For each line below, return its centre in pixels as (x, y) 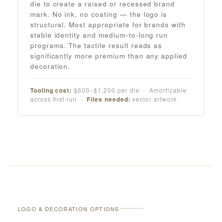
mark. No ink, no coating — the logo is (99, 14)
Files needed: (109, 99)
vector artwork (154, 99)
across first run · (58, 99)
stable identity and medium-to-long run (99, 35)
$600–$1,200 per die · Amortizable (129, 90)
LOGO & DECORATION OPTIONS (68, 208)
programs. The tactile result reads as (96, 45)
